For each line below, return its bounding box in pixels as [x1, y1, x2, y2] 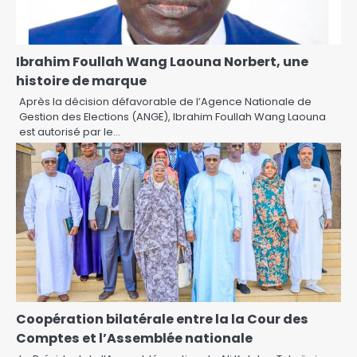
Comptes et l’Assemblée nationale [16, 329, 253, 347]
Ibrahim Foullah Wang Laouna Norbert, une [16, 53, 308, 71]
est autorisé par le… [19, 124, 120, 139]
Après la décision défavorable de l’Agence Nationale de [19, 94, 312, 109]
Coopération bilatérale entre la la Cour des [16, 310, 308, 328]
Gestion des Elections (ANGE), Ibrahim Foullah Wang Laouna [19, 109, 326, 124]
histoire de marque [16, 72, 147, 90]
